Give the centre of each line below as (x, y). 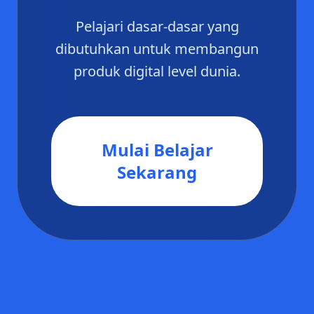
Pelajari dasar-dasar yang (157, 26)
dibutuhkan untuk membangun (157, 49)
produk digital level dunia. (157, 71)
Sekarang (157, 172)
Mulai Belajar (157, 150)
